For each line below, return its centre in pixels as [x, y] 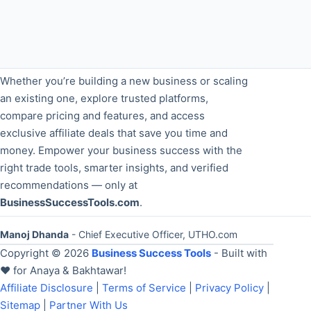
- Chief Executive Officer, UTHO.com [153, 235]
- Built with [239, 253]
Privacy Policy [229, 287]
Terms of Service [144, 287]
